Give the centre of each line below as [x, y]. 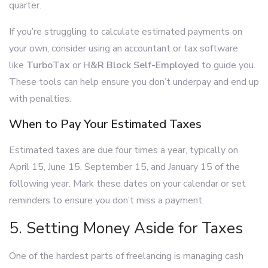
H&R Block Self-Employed [141, 65]
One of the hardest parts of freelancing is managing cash [126, 256]
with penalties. [40, 99]
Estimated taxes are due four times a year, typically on [124, 150]
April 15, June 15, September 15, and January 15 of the [124, 167]
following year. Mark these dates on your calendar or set [127, 184]
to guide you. [227, 65]
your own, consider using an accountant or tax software [124, 48]
